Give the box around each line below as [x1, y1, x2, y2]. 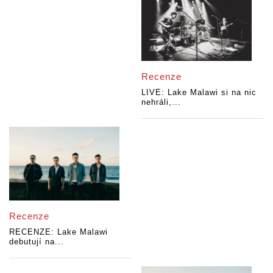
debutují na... [9, 236, 64, 246]
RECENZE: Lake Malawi [9, 227, 108, 236]
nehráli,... [141, 97, 182, 107]
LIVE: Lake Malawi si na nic [141, 88, 257, 97]
